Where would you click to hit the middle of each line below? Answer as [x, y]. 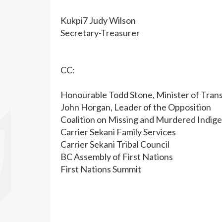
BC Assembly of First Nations [117, 157]
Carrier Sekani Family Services [118, 132]
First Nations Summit [101, 169]
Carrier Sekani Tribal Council [115, 144]
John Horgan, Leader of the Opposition [136, 107]
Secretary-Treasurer [100, 33]
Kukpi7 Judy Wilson [98, 20]
